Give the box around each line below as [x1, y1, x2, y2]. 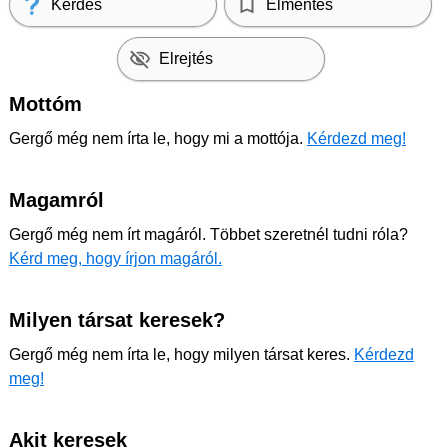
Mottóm [9, 93, 82, 116]
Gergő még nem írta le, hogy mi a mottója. [9, 130, 307, 148]
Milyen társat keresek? [9, 309, 225, 332]
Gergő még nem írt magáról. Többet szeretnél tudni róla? [9, 226, 408, 244]
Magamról [9, 189, 104, 212]
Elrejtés [158, 50, 213, 68]
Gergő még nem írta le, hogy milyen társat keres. [9, 346, 354, 364]
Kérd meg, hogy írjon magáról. [9, 250, 222, 268]
